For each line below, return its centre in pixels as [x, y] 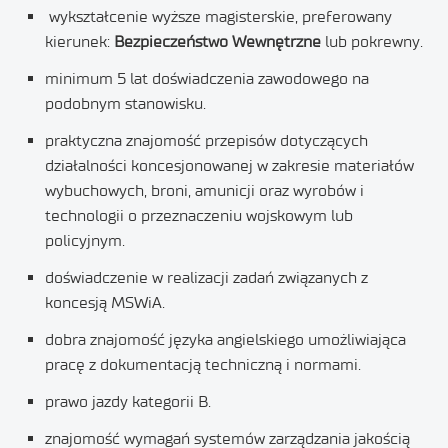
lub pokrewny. [372, 41]
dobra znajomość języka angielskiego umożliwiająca [225, 339]
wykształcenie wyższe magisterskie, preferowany [218, 16]
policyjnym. [85, 240]
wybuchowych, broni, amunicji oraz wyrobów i [204, 190]
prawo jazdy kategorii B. [128, 401]
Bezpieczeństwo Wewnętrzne [217, 41]
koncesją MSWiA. [105, 302]
